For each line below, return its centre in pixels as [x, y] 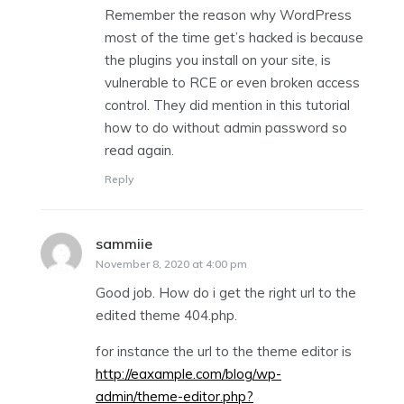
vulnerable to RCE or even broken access [232, 82]
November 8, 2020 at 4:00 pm [171, 263]
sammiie [124, 243]
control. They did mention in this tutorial [227, 105]
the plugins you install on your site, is [218, 60]
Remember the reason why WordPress [228, 14]
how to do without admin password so [226, 127]
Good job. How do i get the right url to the [226, 292]
